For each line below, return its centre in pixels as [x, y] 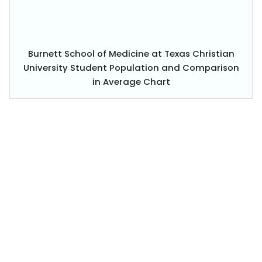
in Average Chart [131, 81]
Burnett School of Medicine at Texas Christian [131, 53]
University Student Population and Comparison [131, 67]
